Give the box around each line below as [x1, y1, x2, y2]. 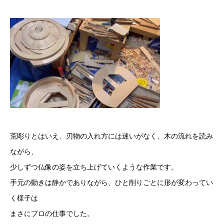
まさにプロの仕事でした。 [10, 209, 94, 217]
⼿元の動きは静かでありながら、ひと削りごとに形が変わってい [10, 178, 213, 186]
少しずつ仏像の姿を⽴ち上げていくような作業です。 [10, 163, 178, 171]
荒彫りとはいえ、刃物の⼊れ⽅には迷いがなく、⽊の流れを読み [10, 132, 213, 140]
